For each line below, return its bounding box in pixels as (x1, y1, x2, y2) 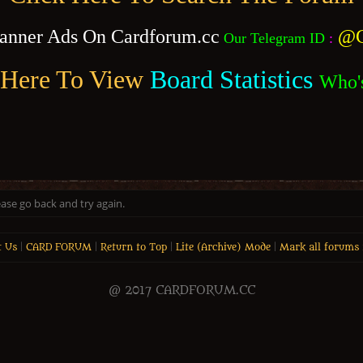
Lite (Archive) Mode (175, 241, 271, 253)
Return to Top (100, 241, 167, 253)
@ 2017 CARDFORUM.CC (108, 284, 255, 297)
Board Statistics (149, 65, 313, 94)
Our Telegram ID (224, 30, 325, 46)
